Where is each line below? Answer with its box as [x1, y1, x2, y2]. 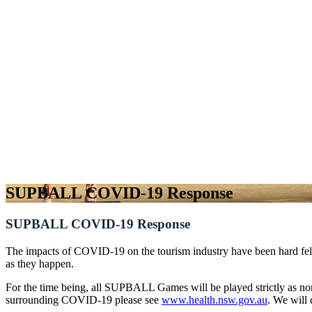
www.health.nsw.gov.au [162, 293, 267, 306]
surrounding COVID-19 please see [6, 293, 162, 306]
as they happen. [6, 257, 74, 270]
